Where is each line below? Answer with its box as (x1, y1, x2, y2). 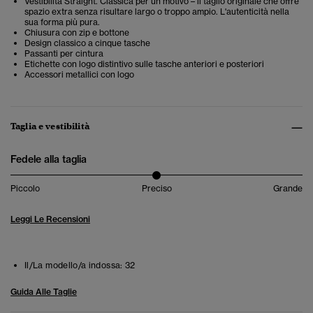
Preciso (141, 183, 172, 194)
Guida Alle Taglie (10, 286, 77, 298)
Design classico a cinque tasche (24, 38, 150, 49)
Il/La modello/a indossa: (24, 260, 123, 271)
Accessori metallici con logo (24, 69, 134, 80)
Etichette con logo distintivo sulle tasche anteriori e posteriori (24, 59, 264, 70)
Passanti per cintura (24, 48, 103, 59)
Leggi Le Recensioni (10, 214, 90, 225)
